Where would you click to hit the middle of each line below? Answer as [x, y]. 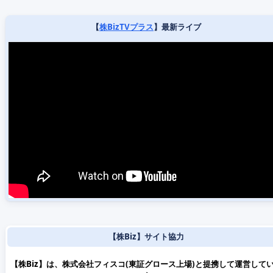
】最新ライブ [177, 27]
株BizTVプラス [126, 27]
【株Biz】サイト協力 [146, 237]
